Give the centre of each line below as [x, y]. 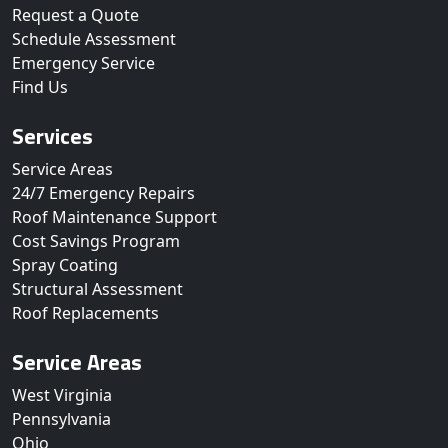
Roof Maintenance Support [114, 217]
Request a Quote [75, 15]
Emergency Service [83, 63]
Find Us [40, 87]
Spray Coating [65, 265]
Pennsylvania [61, 419]
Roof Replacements [85, 313]
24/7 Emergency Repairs [103, 193]
